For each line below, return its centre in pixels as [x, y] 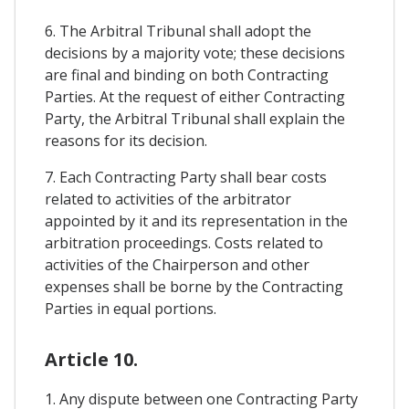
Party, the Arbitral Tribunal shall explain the [195, 119]
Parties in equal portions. [131, 309]
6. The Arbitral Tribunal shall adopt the [178, 31]
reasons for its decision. [126, 141]
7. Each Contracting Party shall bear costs [186, 178]
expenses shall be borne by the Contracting [194, 287]
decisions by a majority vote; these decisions [195, 53]
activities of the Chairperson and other [177, 265]
